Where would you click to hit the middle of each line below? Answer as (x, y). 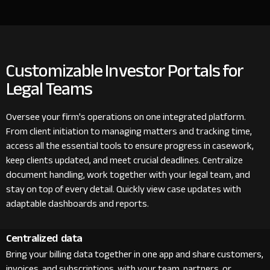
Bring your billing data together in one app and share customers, (135, 254)
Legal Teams (49, 89)
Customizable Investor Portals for (125, 71)
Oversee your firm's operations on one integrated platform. (126, 117)
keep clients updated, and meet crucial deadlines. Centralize (124, 160)
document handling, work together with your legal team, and (128, 175)
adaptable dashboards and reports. (77, 204)
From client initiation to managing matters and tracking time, (129, 131)
